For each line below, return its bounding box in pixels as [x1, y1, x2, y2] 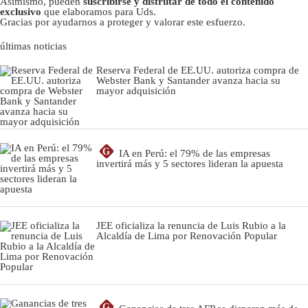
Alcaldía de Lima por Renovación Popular [96, 230, 277, 242]
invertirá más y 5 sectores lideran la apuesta [96, 158, 283, 170]
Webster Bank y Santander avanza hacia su [96, 75, 280, 87]
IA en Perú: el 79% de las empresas [119, 148, 270, 159]
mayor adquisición [96, 85, 176, 97]
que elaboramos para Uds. [41, 6, 156, 18]
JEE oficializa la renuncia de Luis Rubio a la [96, 220, 286, 232]
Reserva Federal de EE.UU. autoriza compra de [96, 65, 299, 76]
